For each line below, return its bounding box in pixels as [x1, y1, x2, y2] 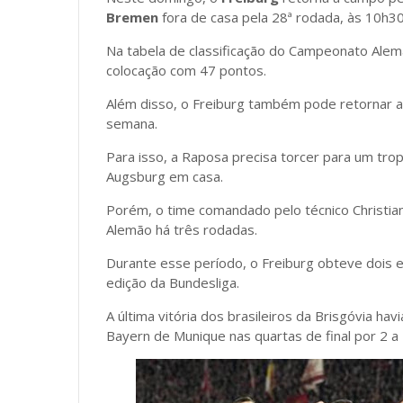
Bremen [106, 8, 158, 26]
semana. [106, 114, 157, 132]
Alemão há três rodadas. [106, 220, 257, 238]
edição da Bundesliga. [106, 273, 239, 291]
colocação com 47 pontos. [106, 61, 266, 79]
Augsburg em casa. [106, 167, 223, 185]
